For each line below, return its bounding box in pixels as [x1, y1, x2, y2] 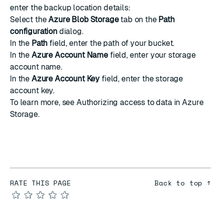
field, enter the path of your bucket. [47, 38, 175, 48]
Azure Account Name [31, 50, 109, 60]
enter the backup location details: [10, 3, 131, 12]
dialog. [57, 27, 83, 36]
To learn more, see [10, 98, 76, 107]
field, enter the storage [100, 74, 184, 83]
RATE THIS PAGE [10, 178, 71, 188]
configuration [10, 27, 57, 36]
